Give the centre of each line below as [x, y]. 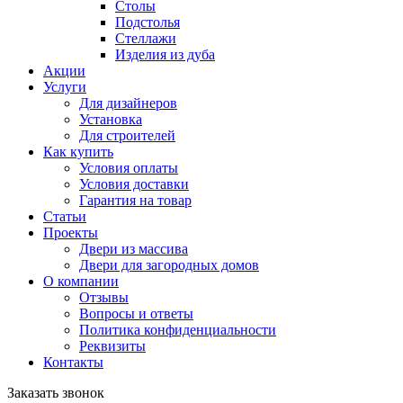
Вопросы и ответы [136, 313]
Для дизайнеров [128, 103]
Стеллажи [146, 38]
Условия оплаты [129, 168]
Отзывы [104, 297]
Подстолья [148, 22]
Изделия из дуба [165, 54]
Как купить [78, 152]
